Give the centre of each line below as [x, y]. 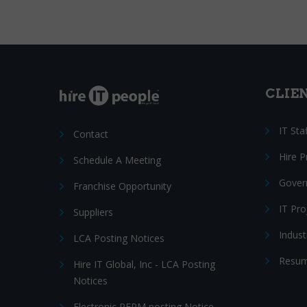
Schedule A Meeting [117, 160]
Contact [91, 134]
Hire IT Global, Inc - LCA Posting [144, 264]
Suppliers [93, 212]
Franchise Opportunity [122, 186]
